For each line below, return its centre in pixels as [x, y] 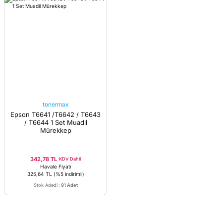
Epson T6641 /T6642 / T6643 [55, 114]
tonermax [55, 104]
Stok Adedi [45, 185]
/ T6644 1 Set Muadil [55, 122]
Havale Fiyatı [55, 166]
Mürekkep [55, 130]
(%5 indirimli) [69, 174]
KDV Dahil [70, 159]
